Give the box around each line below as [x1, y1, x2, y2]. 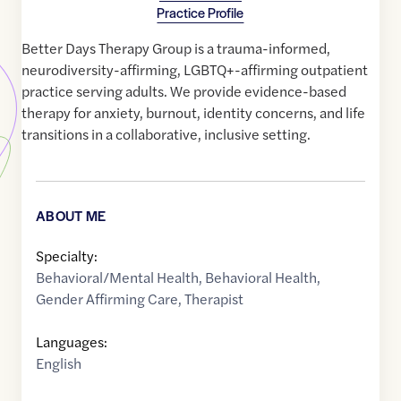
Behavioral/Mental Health [36, 267, 199, 288]
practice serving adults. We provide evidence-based [21, 81, 346, 102]
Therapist [184, 288, 243, 310]
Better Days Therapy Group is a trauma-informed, [21, 38, 330, 59]
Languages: [36, 331, 107, 353]
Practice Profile [157, 3, 244, 22]
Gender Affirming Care [36, 288, 178, 310]
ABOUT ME [36, 206, 107, 226]
